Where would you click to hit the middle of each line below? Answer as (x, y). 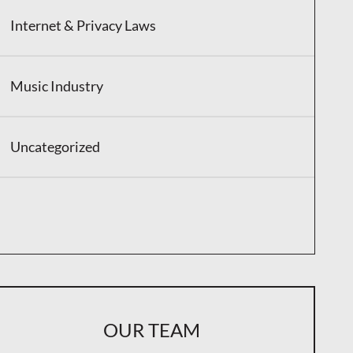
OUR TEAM (151, 330)
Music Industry (57, 86)
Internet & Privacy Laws (83, 26)
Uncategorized (55, 147)
